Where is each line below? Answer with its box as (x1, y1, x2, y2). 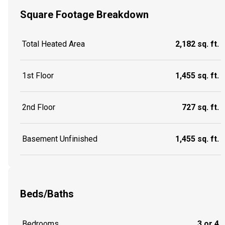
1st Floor (22, 71, 54, 81)
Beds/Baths (20, 187, 74, 200)
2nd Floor (22, 102, 55, 113)
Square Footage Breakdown (20, 8, 149, 21)
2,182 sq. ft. (175, 39, 219, 49)
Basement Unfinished (22, 134, 97, 144)
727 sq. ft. (182, 102, 219, 113)
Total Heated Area (22, 39, 85, 49)
